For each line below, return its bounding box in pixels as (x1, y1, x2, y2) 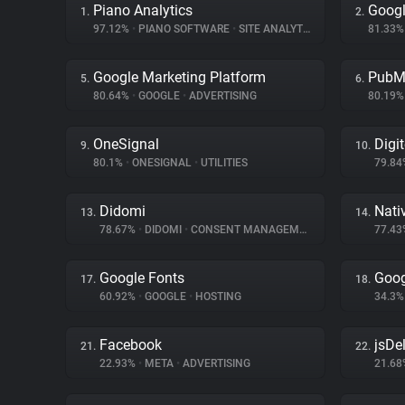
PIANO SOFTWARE (136, 23, 232, 35)
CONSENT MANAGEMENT (188, 223, 299, 236)
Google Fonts (99, 269, 184, 287)
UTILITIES (198, 156, 248, 169)
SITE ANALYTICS (236, 23, 303, 35)
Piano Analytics (93, 2, 193, 19)
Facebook (99, 336, 162, 353)
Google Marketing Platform (93, 69, 266, 86)
